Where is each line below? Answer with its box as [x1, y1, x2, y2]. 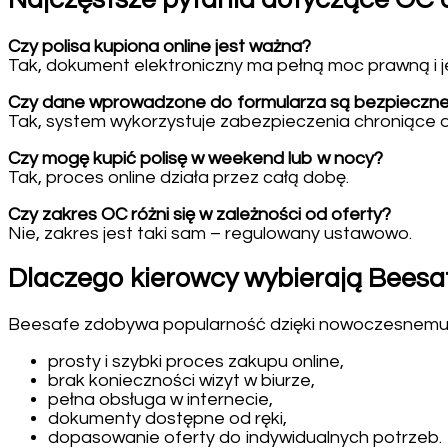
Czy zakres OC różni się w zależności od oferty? [8, 204, 391, 224]
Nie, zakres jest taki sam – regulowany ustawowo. [8, 223, 412, 243]
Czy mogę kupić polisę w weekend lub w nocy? [8, 148, 383, 168]
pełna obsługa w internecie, [48, 390, 273, 410]
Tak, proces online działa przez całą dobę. [8, 167, 349, 187]
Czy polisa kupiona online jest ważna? [8, 36, 311, 56]
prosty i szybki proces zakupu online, [48, 352, 344, 372]
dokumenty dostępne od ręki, [48, 409, 287, 429]
